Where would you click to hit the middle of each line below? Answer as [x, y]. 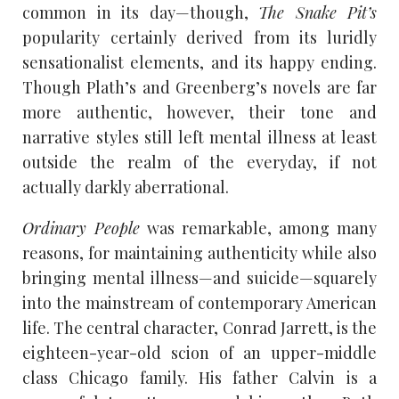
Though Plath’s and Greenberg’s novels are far [199, 87]
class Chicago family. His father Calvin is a [199, 377]
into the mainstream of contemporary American [199, 302]
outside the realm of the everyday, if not [199, 162]
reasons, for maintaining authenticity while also [199, 252]
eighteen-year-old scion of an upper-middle [199, 352]
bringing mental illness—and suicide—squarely [199, 277]
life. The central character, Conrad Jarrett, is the [199, 327]
